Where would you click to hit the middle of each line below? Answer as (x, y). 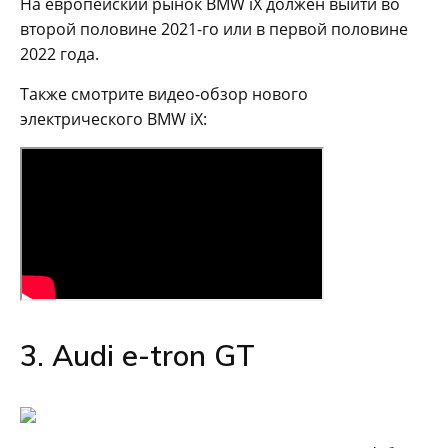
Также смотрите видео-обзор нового (164, 93)
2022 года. (59, 53)
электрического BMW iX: (113, 118)
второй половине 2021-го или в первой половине (214, 28)
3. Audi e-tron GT (137, 354)
